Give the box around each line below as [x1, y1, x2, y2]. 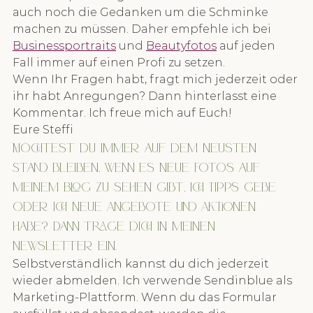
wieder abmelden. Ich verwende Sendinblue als [13, 274, 295, 288]
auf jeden [217, 39, 278, 53]
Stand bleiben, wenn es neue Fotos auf [13, 161, 265, 175]
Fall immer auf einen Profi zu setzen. [13, 56, 225, 70]
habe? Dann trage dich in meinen [13, 219, 220, 234]
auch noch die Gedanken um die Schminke [13, 6, 271, 20]
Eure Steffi [13, 123, 73, 137]
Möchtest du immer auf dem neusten [13, 141, 261, 156]
